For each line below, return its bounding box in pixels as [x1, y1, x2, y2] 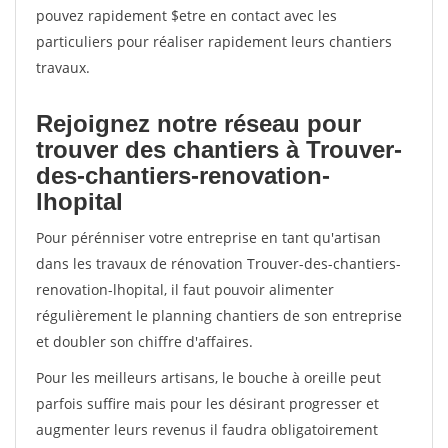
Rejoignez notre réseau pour [36, 110, 361, 137]
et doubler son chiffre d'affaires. [36, 332, 253, 351]
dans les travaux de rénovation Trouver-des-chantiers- [36, 254, 401, 273]
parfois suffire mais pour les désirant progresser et [36, 394, 379, 413]
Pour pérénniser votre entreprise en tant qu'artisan [36, 228, 381, 247]
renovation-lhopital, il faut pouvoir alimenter [36, 280, 334, 299]
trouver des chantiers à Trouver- [36, 136, 402, 163]
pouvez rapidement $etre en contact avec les [36, 6, 337, 25]
